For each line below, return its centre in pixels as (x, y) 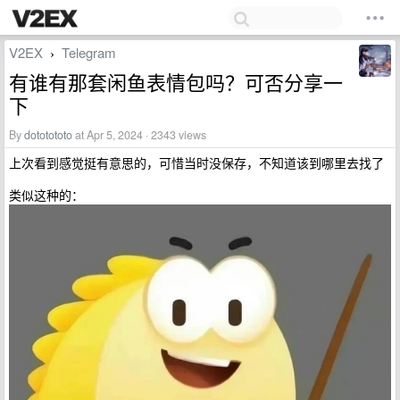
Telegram (89, 52)
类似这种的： (46, 195)
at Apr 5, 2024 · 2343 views (139, 135)
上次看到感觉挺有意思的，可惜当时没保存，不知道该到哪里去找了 (196, 162)
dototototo (48, 135)
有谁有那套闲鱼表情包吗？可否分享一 (176, 82)
